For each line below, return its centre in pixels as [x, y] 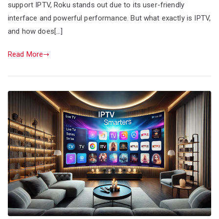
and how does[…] [35, 31]
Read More [26, 54]
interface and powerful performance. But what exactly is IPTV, [109, 18]
